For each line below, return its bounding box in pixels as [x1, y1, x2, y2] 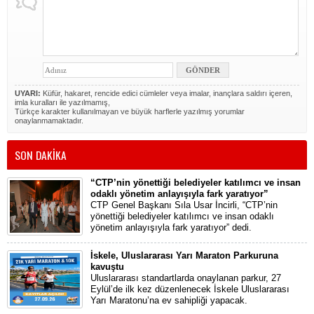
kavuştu [90, 261, 124, 272]
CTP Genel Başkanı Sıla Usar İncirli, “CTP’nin [90, 199, 278, 210]
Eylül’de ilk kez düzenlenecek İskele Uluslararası [90, 283, 289, 294]
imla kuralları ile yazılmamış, [15, 97, 110, 107]
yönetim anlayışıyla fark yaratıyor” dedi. [90, 221, 252, 233]
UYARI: [15, 88, 41, 97]
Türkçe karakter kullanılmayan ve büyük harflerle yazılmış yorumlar [15, 107, 245, 116]
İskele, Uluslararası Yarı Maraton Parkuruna [90, 250, 278, 261]
